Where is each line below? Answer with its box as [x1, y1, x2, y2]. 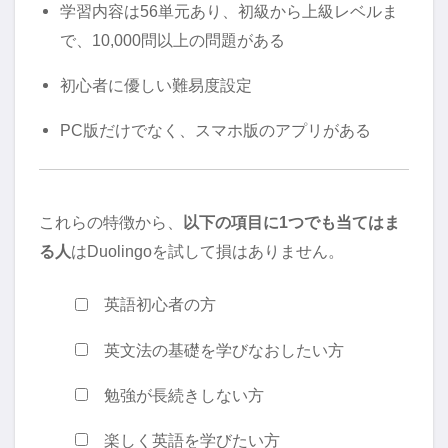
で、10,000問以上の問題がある [59, 30, 285, 49]
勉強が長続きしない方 [104, 385, 265, 404]
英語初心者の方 [104, 295, 217, 314]
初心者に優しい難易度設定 [59, 75, 252, 94]
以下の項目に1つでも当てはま [183, 213, 400, 232]
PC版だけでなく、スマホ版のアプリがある [59, 120, 371, 139]
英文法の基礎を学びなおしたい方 [104, 340, 345, 359]
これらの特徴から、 [39, 213, 183, 232]
